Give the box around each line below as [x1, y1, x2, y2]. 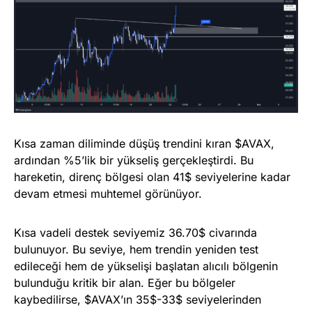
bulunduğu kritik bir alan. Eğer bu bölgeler [14, 276, 235, 290]
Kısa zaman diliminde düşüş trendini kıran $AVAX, [14, 136, 274, 151]
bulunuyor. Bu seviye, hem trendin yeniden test [14, 242, 258, 257]
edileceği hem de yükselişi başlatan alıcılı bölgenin [14, 259, 278, 274]
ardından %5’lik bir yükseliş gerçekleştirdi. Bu [14, 153, 253, 168]
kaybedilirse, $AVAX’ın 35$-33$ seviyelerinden [14, 292, 261, 307]
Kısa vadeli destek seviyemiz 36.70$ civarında [14, 226, 257, 240]
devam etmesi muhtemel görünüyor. [14, 187, 202, 201]
